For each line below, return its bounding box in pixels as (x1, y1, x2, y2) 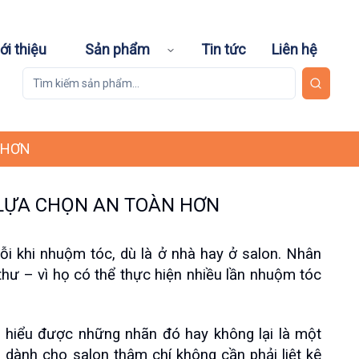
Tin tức (201, 41, 246, 58)
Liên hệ (272, 41, 317, 58)
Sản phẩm (85, 41, 150, 58)
